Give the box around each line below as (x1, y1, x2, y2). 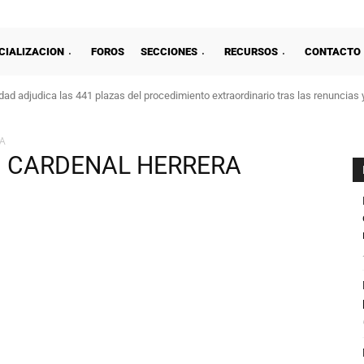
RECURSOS (224, 45, 278, 58)
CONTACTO (305, 45, 361, 58)
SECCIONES (141, 45, 197, 58)
